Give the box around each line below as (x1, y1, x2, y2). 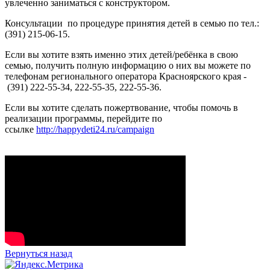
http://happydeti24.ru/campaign (36, 124, 154, 134)
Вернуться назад (5, 248, 72, 259)
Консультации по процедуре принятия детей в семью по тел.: (5, 17, 259, 28)
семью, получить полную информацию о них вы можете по (5, 60, 251, 71)
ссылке (5, 124, 36, 134)
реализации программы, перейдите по (5, 113, 162, 124)
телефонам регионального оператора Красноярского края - (5, 71, 246, 81)
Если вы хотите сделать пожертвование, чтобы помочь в (5, 102, 238, 113)
